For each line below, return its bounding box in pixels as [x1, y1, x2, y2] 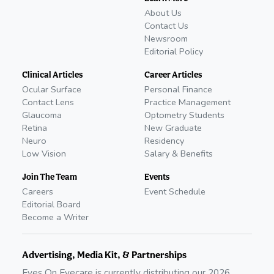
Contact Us [144, 20, 188, 32]
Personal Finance [144, 83, 212, 96]
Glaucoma [22, 109, 62, 122]
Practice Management [144, 96, 231, 109]
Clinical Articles [22, 69, 83, 80]
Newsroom [144, 32, 188, 45]
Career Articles [144, 69, 202, 80]
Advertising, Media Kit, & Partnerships [22, 249, 187, 261]
